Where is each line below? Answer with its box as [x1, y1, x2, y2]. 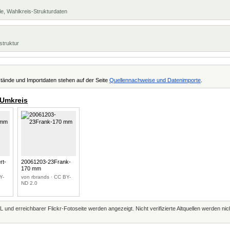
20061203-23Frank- [21, 159, 71, 165]
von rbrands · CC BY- [21, 174, 71, 180]
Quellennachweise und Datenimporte [109, 77, 201, 83]
